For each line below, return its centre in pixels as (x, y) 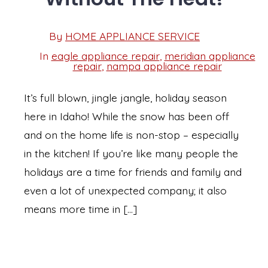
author (57, 52)
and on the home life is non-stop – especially (131, 135)
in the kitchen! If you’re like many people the (131, 153)
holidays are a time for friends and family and (133, 172)
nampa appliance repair (164, 66)
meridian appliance (210, 55)
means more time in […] (80, 209)
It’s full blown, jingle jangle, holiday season (125, 98)
